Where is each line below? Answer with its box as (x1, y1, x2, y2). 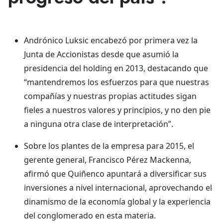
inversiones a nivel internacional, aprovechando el (24, 182, 212, 193)
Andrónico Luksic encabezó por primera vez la (24, 35, 198, 46)
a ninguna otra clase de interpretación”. (24, 118, 173, 129)
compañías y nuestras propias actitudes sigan (24, 91, 197, 102)
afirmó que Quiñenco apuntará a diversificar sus (24, 168, 207, 179)
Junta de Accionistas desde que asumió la (24, 49, 179, 60)
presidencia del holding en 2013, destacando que (24, 63, 208, 74)
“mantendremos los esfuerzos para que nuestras (24, 77, 209, 88)
